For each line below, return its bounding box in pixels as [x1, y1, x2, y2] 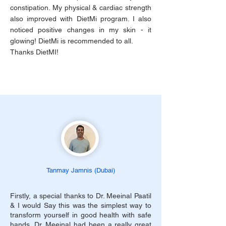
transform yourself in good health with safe [10, 211, 151, 219]
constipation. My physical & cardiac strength [10, 4, 151, 12]
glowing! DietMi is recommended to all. [10, 37, 133, 45]
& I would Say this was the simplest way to [10, 201, 151, 209]
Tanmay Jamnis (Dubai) [46, 166, 115, 174]
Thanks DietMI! [10, 48, 59, 56]
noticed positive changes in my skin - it [10, 26, 151, 34]
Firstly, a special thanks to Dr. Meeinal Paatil [10, 192, 151, 200]
